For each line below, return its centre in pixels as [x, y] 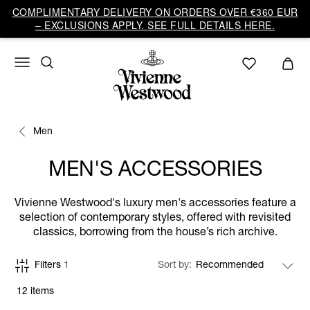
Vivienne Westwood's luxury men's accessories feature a [155, 204]
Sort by [175, 266]
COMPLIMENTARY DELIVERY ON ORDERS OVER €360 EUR [155, 12]
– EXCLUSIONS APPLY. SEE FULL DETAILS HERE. [155, 25]
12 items [35, 292]
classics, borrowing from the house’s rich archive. [155, 233]
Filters [49, 266]
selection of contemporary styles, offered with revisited [155, 219]
